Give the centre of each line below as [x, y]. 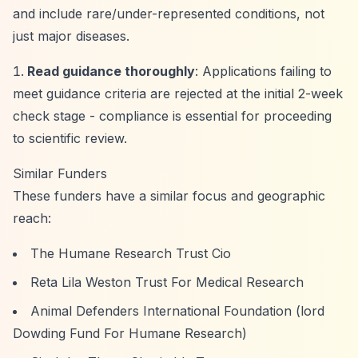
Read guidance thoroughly [111, 71]
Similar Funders [60, 173]
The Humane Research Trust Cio [131, 253]
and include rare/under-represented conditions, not [169, 14]
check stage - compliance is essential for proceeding [172, 116]
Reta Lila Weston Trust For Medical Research [167, 282]
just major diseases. [71, 36]
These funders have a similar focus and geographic [169, 196]
